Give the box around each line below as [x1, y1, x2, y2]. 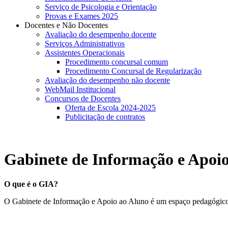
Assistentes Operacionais [45, 48, 125, 58]
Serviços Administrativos [45, 39, 125, 48]
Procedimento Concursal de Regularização [65, 67, 202, 76]
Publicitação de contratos [65, 112, 145, 122]
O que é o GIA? [4, 180, 58, 189]
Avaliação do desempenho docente [45, 30, 156, 39]
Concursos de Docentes [45, 94, 121, 103]
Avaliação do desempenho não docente [45, 76, 170, 85]
